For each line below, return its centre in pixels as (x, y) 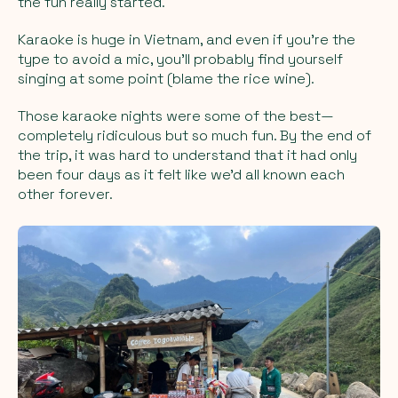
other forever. (65, 194)
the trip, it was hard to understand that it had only (187, 155)
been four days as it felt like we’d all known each (181, 174)
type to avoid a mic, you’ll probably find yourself (180, 59)
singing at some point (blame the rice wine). (166, 78)
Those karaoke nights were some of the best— (176, 115)
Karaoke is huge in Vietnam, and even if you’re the (187, 39)
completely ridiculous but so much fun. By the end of (195, 135)
